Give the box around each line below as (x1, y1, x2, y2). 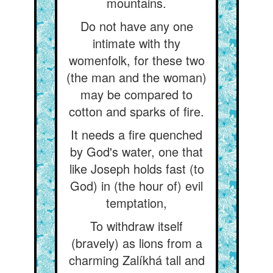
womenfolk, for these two (68, 51, 205, 69)
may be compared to (80, 85, 193, 103)
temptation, (106, 194, 167, 211)
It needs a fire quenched (71, 126, 202, 143)
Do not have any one (80, 17, 193, 35)
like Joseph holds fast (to (69, 160, 204, 177)
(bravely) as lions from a (71, 234, 202, 252)
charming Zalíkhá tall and (68, 251, 205, 269)
